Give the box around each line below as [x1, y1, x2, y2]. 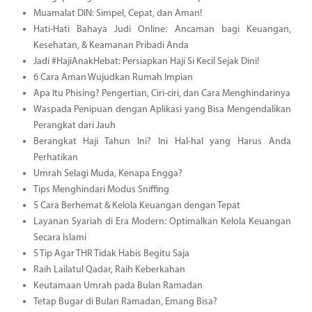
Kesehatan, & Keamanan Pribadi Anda [33, 40, 189, 51]
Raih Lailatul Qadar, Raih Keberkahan [33, 264, 185, 275]
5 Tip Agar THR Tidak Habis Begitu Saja [33, 248, 189, 259]
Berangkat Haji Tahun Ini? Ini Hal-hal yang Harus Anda [33, 136, 291, 147]
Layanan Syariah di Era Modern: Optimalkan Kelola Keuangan [33, 216, 291, 227]
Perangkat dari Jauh [33, 120, 116, 131]
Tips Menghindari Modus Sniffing [33, 184, 169, 195]
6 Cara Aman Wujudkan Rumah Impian [33, 72, 193, 83]
